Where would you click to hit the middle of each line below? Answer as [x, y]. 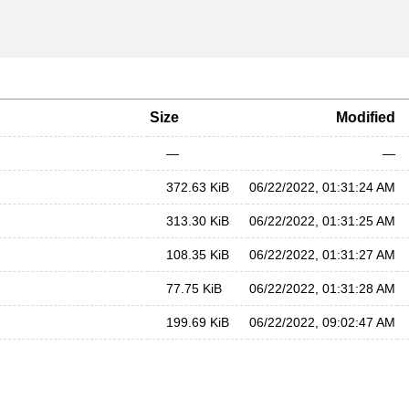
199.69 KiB [198, 322]
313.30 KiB [198, 221]
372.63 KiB [198, 187]
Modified [366, 117]
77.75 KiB [194, 288]
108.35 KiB [198, 255]
